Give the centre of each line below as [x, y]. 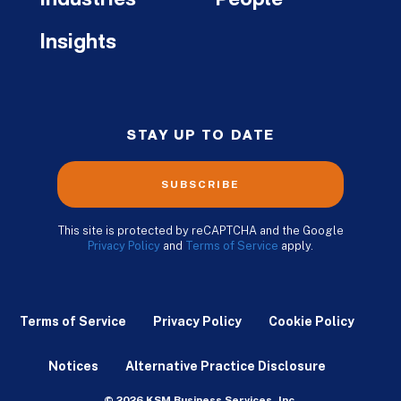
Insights [78, 43]
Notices [73, 367]
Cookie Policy [311, 322]
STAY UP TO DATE [200, 137]
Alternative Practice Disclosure [226, 367]
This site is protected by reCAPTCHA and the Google [200, 231]
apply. [296, 246]
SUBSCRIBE [200, 185]
